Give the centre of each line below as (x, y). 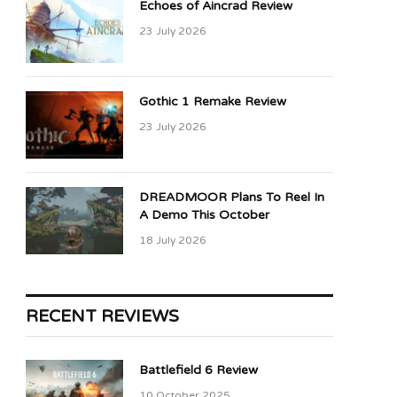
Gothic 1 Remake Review (213, 101)
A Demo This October (204, 215)
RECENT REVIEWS (102, 316)
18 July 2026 (173, 240)
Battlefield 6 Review (198, 370)
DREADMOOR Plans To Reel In (232, 197)
